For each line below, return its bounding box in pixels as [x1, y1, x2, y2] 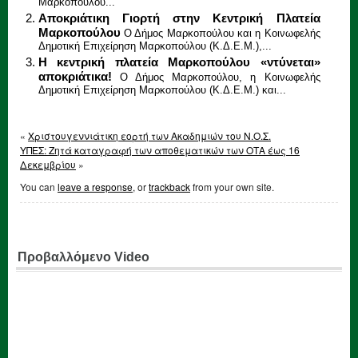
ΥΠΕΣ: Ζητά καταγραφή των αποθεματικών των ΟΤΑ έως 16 [20, 142, 300, 157]
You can [20, 179, 58, 193]
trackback [149, 179, 190, 193]
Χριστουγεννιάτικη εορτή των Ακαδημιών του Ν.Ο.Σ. [28, 128, 271, 142]
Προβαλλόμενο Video [18, 249, 149, 264]
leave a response [58, 179, 133, 193]
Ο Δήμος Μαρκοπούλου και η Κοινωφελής [123, 28, 320, 40]
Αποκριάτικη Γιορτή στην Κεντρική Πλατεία [38, 11, 320, 26]
